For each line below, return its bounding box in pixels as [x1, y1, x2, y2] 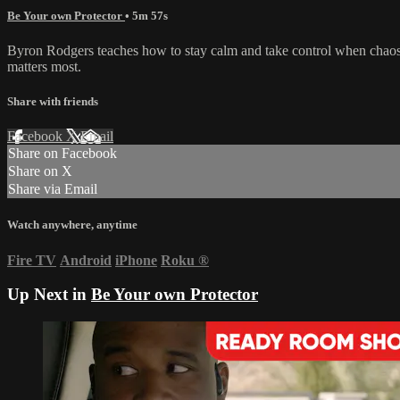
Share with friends [7, 95, 98, 109]
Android [60, 252, 112, 268]
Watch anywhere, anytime [7, 218, 137, 232]
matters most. [7, 58, 81, 74]
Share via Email [8, 181, 97, 197]
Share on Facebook [8, 146, 117, 162]
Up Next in [7, 285, 91, 304]
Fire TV [7, 252, 56, 268]
